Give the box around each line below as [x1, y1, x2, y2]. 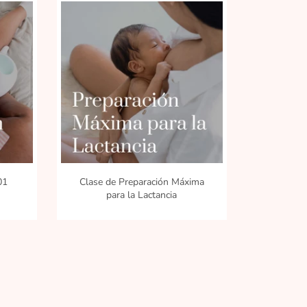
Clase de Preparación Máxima [79, 175, 204, 188]
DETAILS [70, 149, 117, 162]
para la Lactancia [106, 188, 177, 201]
